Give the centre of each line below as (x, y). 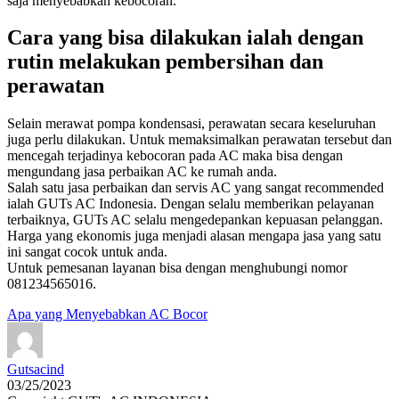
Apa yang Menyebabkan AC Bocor (107, 314)
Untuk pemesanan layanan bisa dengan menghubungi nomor (177, 268)
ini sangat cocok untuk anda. (87, 252)
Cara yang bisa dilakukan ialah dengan (185, 38)
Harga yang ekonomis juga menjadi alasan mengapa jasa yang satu (194, 236)
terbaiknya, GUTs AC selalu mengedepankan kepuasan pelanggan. (195, 220)
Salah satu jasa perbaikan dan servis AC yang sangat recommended (195, 188)
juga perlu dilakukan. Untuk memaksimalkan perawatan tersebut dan (199, 140)
